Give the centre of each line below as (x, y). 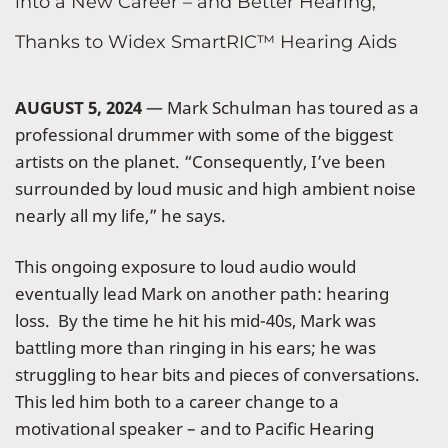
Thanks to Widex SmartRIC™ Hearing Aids (206, 42)
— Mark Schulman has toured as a (280, 108)
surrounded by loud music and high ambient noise (215, 189)
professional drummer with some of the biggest (204, 135)
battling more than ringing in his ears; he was (195, 348)
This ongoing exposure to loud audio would (185, 267)
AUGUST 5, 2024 (78, 108)
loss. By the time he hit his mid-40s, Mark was (195, 321)
